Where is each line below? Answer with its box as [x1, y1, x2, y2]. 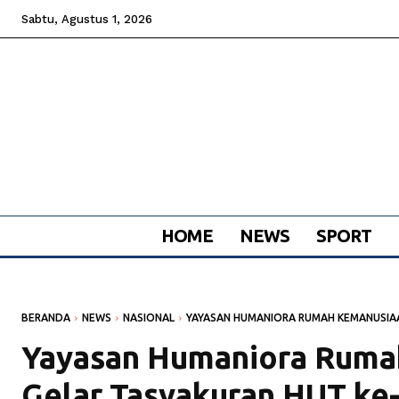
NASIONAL [123, 312, 175, 324]
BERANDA [21, 312, 70, 324]
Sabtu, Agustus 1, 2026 [21, 12, 152, 26]
